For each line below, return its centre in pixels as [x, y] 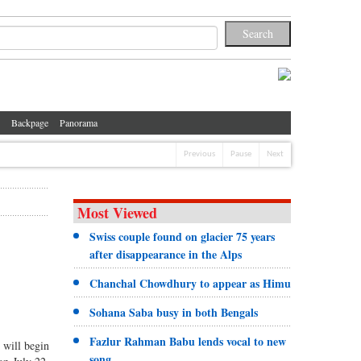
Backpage [30, 122]
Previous [199, 154]
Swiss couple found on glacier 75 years [182, 236]
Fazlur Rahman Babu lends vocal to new [187, 341]
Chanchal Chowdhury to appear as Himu [190, 283]
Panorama [79, 122]
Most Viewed [117, 212]
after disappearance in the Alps [165, 254]
